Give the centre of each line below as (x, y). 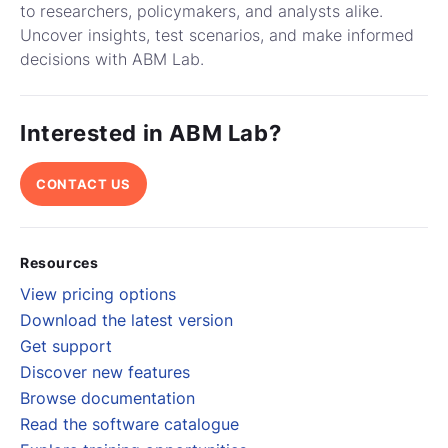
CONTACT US (83, 184)
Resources (59, 263)
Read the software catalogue (129, 424)
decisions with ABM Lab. (114, 59)
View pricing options (98, 294)
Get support (66, 346)
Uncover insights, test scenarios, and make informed (217, 35)
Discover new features (105, 372)
